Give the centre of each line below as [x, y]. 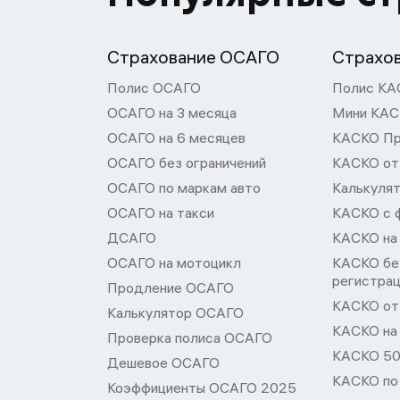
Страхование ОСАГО [193, 57]
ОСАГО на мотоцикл [174, 262]
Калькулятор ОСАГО [175, 312]
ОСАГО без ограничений [187, 162]
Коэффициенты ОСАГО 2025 [202, 387]
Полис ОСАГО [154, 87]
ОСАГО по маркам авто [184, 187]
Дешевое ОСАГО [163, 362]
